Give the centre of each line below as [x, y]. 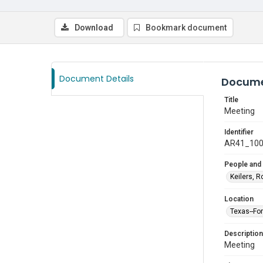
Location [239, 199]
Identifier [239, 132]
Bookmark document [186, 28]
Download [94, 28]
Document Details [97, 79]
